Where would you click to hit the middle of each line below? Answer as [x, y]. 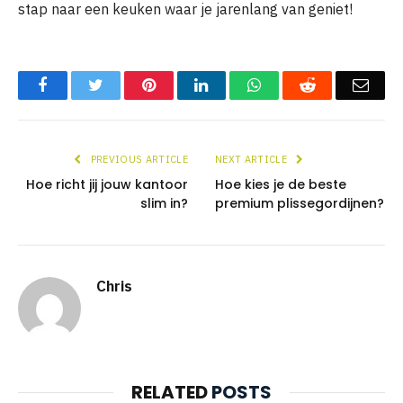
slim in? [164, 203]
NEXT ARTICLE [253, 159]
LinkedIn [237, 84]
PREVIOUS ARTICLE [138, 159]
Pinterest [183, 84]
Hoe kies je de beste [281, 184]
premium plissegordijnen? [300, 203]
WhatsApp [295, 84]
